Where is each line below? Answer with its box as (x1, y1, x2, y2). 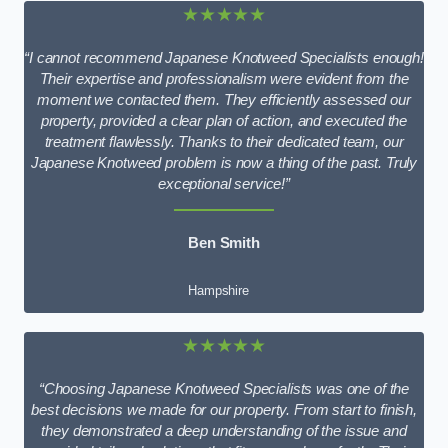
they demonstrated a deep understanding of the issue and (41, 422, 407, 439)
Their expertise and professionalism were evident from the (39, 70, 409, 87)
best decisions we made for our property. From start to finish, (31, 401, 417, 418)
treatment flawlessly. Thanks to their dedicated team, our (44, 133, 404, 150)
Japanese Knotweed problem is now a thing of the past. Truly (30, 154, 418, 171)
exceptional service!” (158, 175, 290, 192)
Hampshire (188, 283, 249, 299)
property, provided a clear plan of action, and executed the (40, 112, 408, 129)
